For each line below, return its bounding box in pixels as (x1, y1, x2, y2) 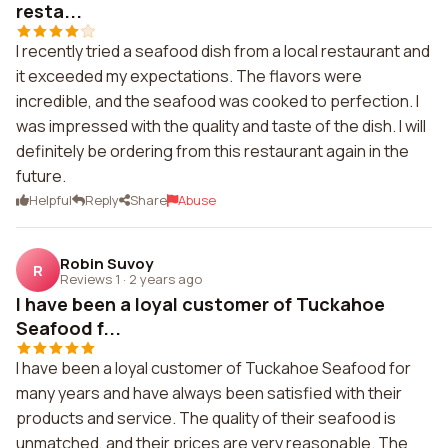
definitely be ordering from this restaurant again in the (16, 140, 409, 162)
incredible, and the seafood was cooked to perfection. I (16, 90, 419, 112)
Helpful (29, 191, 72, 209)
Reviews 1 (60, 269, 120, 288)
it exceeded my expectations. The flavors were (16, 65, 362, 87)
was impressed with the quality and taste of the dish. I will (16, 115, 426, 137)
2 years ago (129, 269, 202, 288)
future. (16, 165, 66, 187)
